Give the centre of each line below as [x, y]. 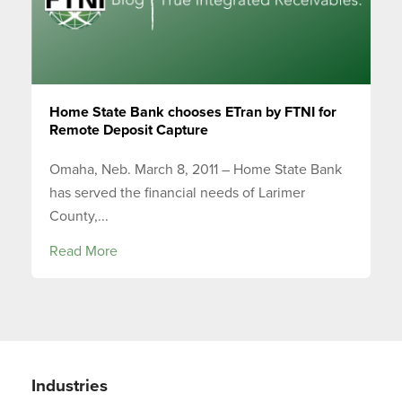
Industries [70, 386]
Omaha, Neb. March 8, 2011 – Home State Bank [196, 170]
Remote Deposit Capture [129, 130]
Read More [83, 252]
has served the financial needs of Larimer [177, 193]
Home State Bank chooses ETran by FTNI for [193, 112]
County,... [79, 217]
